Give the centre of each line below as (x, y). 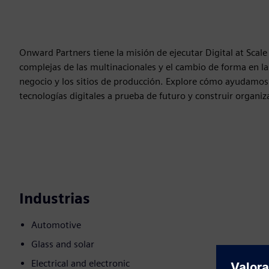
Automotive (56, 225)
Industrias (55, 199)
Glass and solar (63, 244)
